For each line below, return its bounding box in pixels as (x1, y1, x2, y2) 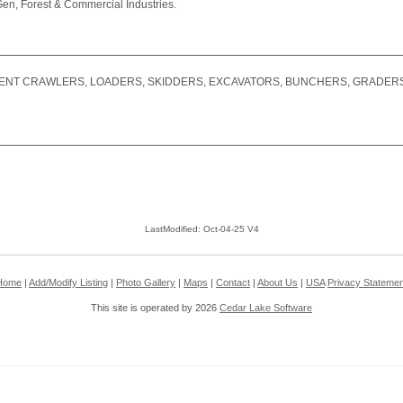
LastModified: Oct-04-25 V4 (144, 224, 259, 235)
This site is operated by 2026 (91, 302, 219, 314)
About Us (257, 277, 298, 289)
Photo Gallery (116, 277, 175, 289)
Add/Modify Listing (29, 277, 108, 289)
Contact (216, 277, 250, 289)
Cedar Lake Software (219, 302, 312, 314)
